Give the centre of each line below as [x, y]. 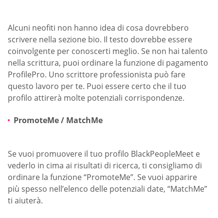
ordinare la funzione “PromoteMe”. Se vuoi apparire [102, 177]
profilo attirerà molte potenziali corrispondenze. [96, 98]
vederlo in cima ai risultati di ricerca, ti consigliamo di [105, 166]
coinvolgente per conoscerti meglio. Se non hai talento [108, 51]
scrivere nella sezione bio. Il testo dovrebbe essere [100, 40]
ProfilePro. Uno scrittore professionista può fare [97, 75]
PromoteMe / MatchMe [58, 120]
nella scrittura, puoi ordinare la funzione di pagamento [108, 63]
